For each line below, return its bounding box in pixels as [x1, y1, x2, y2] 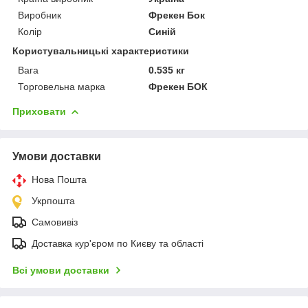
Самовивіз [32, 216, 78, 228]
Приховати [12, 105, 66, 117]
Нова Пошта [32, 173, 87, 185]
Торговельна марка [18, 80, 105, 92]
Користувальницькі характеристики [12, 45, 189, 56]
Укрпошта [32, 195, 75, 206]
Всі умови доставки [12, 264, 109, 276]
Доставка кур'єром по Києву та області [32, 237, 203, 249]
